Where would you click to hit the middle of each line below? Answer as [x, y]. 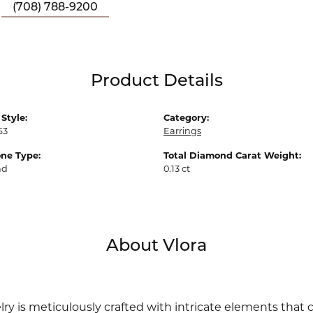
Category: [186, 117]
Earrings [182, 131]
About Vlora [156, 246]
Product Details [156, 81]
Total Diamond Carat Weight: [232, 155]
